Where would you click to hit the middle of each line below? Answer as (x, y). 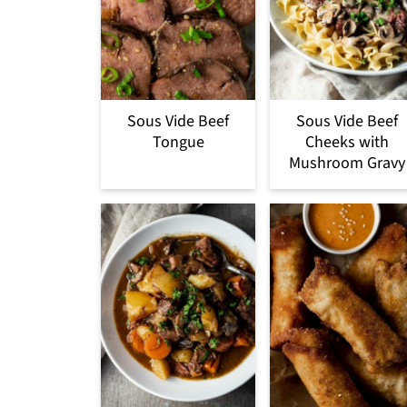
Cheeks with (347, 142)
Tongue (178, 142)
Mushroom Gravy (347, 163)
